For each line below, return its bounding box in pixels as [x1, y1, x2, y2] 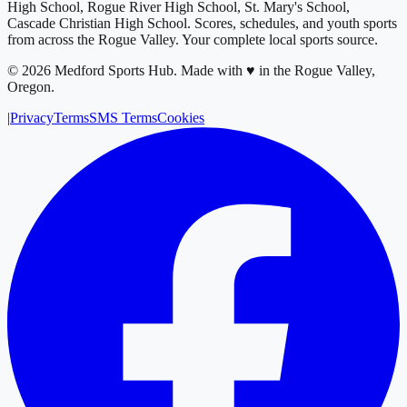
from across [7, 31, 77, 47]
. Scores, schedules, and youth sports [187, 15, 397, 31]
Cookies [157, 109, 204, 125]
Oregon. [7, 78, 55, 94]
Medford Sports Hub [55, 62, 174, 78]
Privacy [10, 109, 54, 125]
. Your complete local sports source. [175, 31, 378, 47]
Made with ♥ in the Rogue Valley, [181, 62, 375, 78]
